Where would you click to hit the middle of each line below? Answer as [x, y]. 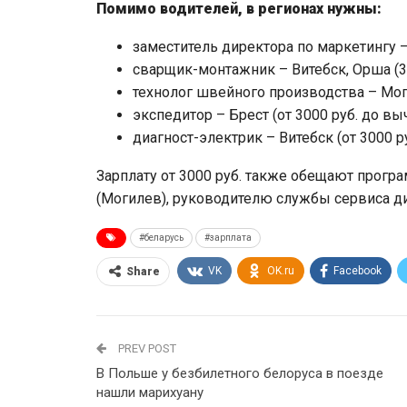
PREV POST [146, 348]
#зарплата [228, 237]
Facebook [357, 270]
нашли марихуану [150, 392]
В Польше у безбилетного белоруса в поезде [240, 373]
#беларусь [161, 237]
